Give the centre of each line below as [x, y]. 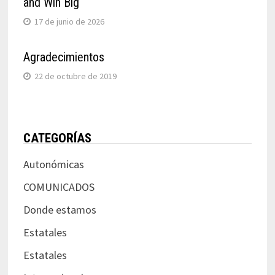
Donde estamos [60, 209]
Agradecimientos [64, 57]
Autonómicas [53, 164]
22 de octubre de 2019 [75, 76]
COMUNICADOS [59, 187]
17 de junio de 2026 [69, 21]
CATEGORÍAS [57, 138]
